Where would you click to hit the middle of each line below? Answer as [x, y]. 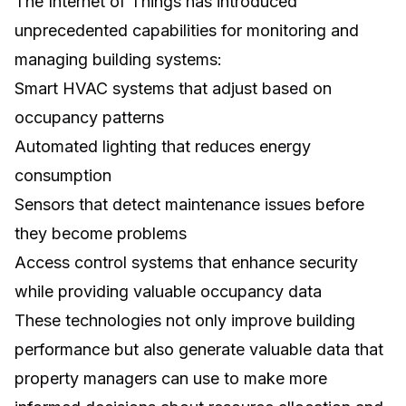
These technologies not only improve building [185, 321]
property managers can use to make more [171, 379]
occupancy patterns [89, 118]
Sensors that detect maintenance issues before [189, 205]
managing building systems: [118, 60]
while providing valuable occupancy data [168, 292]
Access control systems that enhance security [186, 263]
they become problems [101, 234]
